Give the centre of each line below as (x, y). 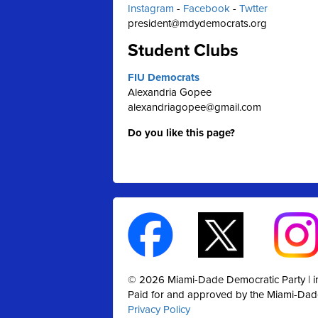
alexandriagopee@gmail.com (194, 107)
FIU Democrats (164, 77)
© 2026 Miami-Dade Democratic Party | (220, 280)
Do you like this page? (181, 133)
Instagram (151, 9)
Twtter (253, 9)
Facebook (207, 9)
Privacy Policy (159, 309)
